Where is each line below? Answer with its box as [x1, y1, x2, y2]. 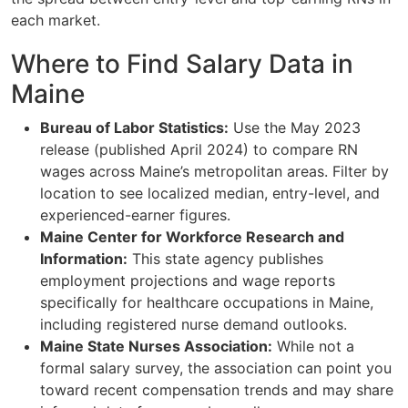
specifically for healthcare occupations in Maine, [40, 292, 373, 311]
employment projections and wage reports [40, 270, 335, 290]
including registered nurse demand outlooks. [40, 314, 347, 333]
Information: [40, 249, 127, 268]
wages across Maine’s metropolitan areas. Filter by [40, 161, 389, 180]
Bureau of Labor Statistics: [40, 117, 229, 137]
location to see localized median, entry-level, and [40, 183, 380, 202]
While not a [272, 336, 354, 355]
